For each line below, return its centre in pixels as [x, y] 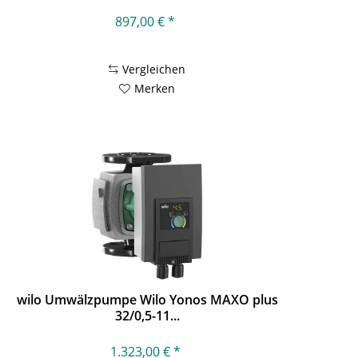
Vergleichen [154, 70]
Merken [155, 89]
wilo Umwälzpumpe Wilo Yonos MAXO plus [147, 299]
